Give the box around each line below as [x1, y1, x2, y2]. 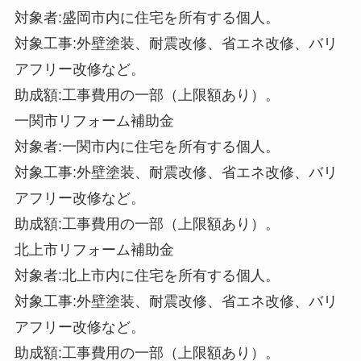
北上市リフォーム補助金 [14, 241, 174, 258]
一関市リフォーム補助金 [14, 112, 174, 129]
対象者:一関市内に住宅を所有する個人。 [14, 138, 280, 155]
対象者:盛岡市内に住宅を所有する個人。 [14, 9, 280, 26]
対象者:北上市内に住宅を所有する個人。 [14, 267, 280, 284]
